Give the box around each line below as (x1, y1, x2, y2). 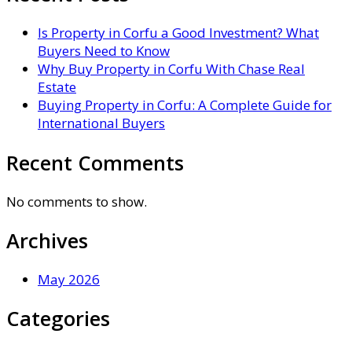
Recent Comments (6, 148, 184, 176)
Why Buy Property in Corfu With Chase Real (38, 60, 305, 79)
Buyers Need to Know (38, 42, 170, 60)
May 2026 (38, 270, 100, 288)
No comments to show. (6, 192, 147, 211)
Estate (38, 78, 76, 97)
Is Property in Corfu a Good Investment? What (38, 24, 319, 42)
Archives (6, 226, 88, 254)
